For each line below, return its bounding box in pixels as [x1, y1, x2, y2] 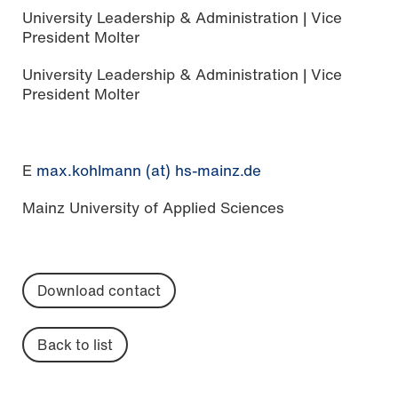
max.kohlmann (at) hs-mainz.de [36, 158, 261, 181]
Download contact [37, 279, 161, 301]
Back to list [37, 333, 113, 355]
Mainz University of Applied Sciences [22, 195, 284, 219]
